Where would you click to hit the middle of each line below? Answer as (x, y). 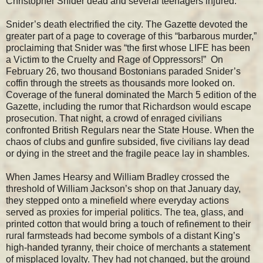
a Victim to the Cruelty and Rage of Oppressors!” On (114, 60)
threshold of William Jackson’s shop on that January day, (123, 189)
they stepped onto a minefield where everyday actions (117, 201)
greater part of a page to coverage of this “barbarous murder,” (131, 36)
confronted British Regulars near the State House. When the (130, 130)
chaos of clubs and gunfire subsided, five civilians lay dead (128, 142)
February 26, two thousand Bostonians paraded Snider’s (123, 72)
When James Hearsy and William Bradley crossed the (118, 177)
